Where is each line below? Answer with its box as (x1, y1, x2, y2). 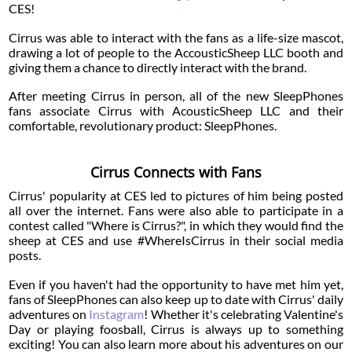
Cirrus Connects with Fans (90, 162, 262, 181)
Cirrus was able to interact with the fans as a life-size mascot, (9, 29, 343, 45)
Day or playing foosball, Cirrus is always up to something (9, 321, 343, 336)
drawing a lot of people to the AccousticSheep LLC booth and (9, 44, 343, 60)
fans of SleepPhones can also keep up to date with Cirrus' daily (9, 291, 343, 306)
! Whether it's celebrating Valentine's (144, 306, 343, 321)
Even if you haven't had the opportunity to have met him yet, (9, 276, 343, 291)
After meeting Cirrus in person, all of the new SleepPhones (9, 88, 343, 104)
